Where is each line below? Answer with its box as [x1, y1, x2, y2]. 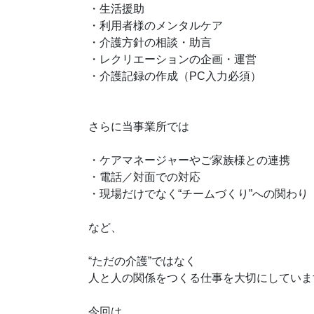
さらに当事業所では [88, 121, 189, 132]
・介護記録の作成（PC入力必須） [88, 70, 261, 82]
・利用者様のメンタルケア [88, 20, 223, 32]
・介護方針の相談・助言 [88, 36, 212, 48]
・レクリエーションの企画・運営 [88, 53, 257, 65]
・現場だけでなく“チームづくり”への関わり [88, 188, 308, 200]
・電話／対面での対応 [88, 171, 200, 183]
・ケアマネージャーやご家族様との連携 [88, 154, 290, 166]
